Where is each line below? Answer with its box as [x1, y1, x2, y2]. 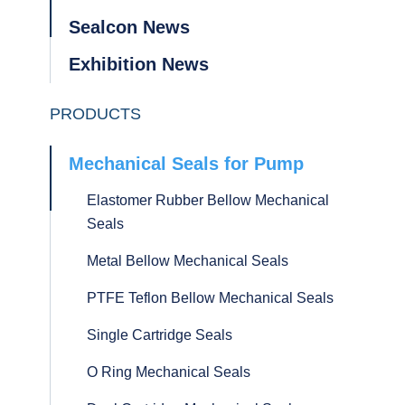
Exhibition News [69, 54, 209, 74]
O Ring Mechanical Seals [87, 364, 250, 380]
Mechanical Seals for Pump [69, 154, 304, 174]
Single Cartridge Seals [87, 327, 232, 343]
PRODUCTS [50, 105, 141, 123]
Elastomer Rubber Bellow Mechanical [87, 193, 329, 208]
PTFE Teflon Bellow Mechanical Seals [87, 290, 334, 306]
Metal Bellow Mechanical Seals [87, 253, 288, 268]
